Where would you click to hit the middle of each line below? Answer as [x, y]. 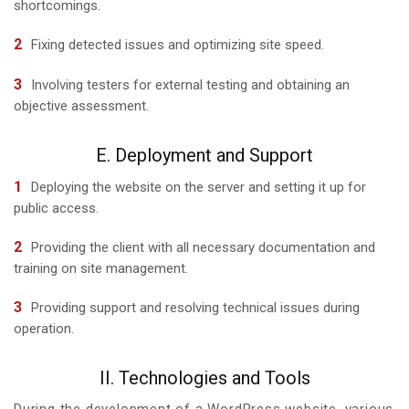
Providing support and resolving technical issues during [195, 307]
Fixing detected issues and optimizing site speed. [178, 44]
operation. [44, 328]
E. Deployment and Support [204, 155]
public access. [56, 208]
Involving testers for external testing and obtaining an [190, 84]
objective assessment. [81, 105]
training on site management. [101, 268]
